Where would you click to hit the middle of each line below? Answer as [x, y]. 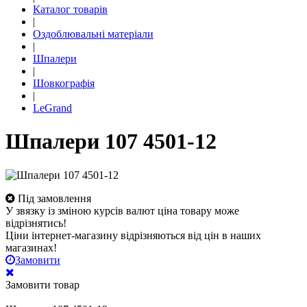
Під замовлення [54, 198]
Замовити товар [42, 284]
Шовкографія [64, 83]
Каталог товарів [70, 9]
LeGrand [52, 108]
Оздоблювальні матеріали [93, 34]
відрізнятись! [36, 223]
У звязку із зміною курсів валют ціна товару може [122, 210]
